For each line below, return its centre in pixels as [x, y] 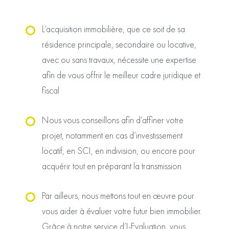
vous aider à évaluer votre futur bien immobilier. [122, 211]
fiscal [51, 90]
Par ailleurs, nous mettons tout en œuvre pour [118, 196]
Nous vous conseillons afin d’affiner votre [113, 120]
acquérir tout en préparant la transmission [112, 166]
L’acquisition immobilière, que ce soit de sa [113, 29]
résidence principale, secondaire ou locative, [119, 44]
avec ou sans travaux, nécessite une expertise [119, 60]
